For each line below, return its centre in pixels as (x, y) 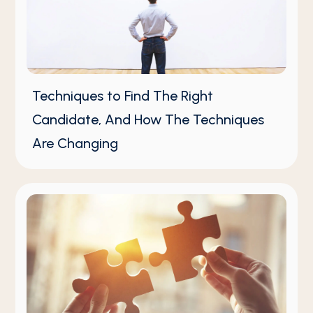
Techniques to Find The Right (123, 96)
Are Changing (75, 144)
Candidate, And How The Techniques (148, 120)
